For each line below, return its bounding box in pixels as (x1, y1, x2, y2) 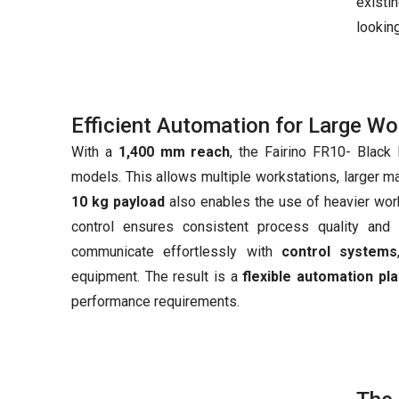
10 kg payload (71, 193, 166, 210)
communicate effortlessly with (71, 243, 281, 260)
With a (71, 143, 118, 160)
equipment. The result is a (71, 268, 243, 285)
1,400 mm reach (118, 143, 231, 160)
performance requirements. (71, 293, 240, 310)
